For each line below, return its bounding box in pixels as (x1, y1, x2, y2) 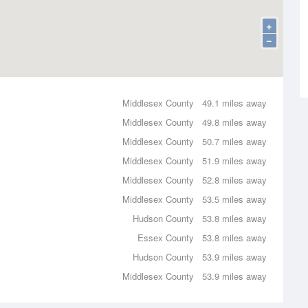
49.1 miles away (202, 96, 267, 109)
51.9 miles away (202, 154, 267, 167)
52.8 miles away (202, 173, 267, 186)
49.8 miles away (202, 115, 267, 129)
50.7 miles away (202, 135, 267, 148)
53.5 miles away (202, 192, 267, 206)
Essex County (137, 231, 194, 244)
